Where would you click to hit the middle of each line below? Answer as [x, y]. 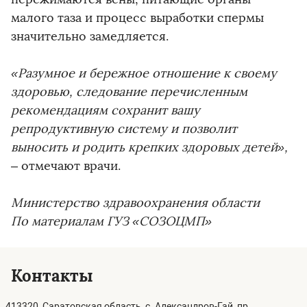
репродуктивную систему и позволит [124, 128]
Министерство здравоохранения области [135, 202]
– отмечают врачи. [66, 165]
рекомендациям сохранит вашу [106, 110]
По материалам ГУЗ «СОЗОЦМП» [111, 221]
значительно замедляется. [90, 36]
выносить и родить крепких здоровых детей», [149, 147]
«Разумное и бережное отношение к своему [144, 73]
